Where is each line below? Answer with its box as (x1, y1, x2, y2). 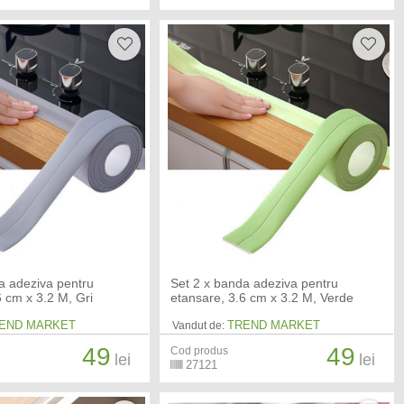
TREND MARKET (226, 317, 320, 332)
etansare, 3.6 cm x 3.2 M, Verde (170, 289, 353, 305)
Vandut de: (171, 318, 225, 332)
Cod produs (170, 344, 228, 357)
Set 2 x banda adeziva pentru (170, 275, 338, 290)
